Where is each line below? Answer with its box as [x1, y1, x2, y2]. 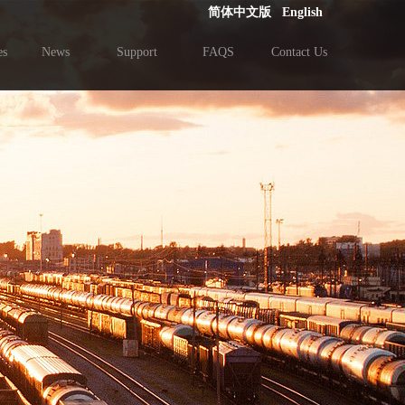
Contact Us [271, 45, 327, 59]
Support [116, 45, 157, 59]
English [282, 5, 323, 19]
